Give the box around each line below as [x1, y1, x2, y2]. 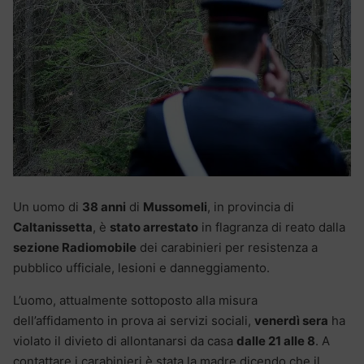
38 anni [82, 198, 126, 214]
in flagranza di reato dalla [198, 219, 345, 235]
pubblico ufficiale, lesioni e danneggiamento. [13, 259, 270, 275]
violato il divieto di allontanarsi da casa [13, 332, 236, 349]
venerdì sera [254, 312, 328, 328]
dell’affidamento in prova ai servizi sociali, [13, 312, 254, 328]
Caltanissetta [13, 219, 93, 235]
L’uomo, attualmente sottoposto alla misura [13, 292, 258, 308]
